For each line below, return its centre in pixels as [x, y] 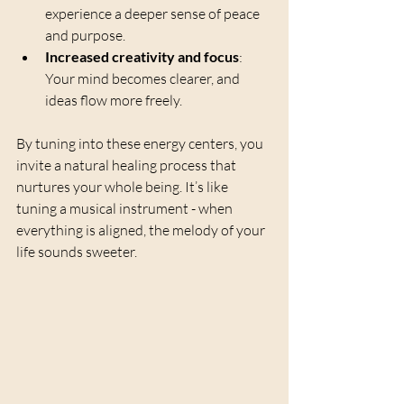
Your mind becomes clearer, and [144, 78]
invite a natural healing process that [128, 165]
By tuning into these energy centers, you [141, 143]
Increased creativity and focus [142, 56]
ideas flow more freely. [114, 100]
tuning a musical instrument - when [126, 208]
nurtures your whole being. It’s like [124, 186]
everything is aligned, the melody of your [142, 230]
